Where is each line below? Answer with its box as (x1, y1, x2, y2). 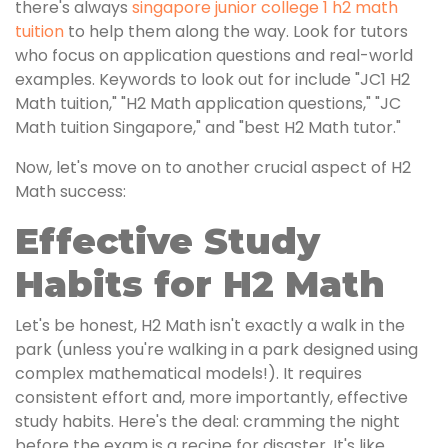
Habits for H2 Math (15, 262, 385, 306)
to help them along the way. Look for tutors (64, 20, 408, 43)
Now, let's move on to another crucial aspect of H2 (15, 156, 411, 179)
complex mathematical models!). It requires (15, 362, 362, 385)
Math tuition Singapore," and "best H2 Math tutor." (15, 116, 401, 139)
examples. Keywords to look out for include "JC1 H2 (15, 68, 410, 91)
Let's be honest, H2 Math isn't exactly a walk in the (15, 314, 405, 337)
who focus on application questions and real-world (15, 44, 413, 67)
